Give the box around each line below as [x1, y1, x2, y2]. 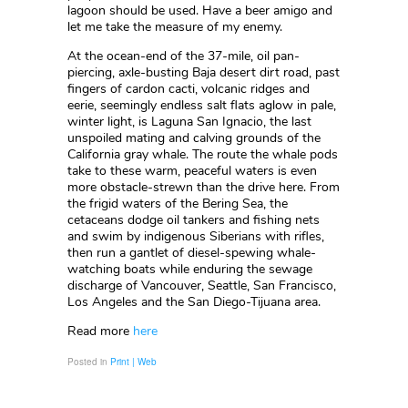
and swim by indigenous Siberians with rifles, [67, 228, 324, 245]
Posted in [67, 355, 110, 368]
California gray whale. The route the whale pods [67, 146, 338, 163]
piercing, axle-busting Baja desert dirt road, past [67, 64, 340, 81]
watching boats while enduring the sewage [67, 260, 312, 278]
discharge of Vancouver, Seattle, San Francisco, [67, 277, 336, 294]
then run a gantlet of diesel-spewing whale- [67, 244, 316, 261]
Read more [67, 322, 133, 340]
